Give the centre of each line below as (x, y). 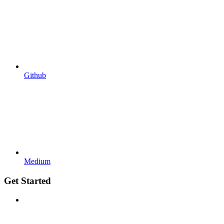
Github (35, 75)
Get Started (27, 180)
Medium (37, 161)
